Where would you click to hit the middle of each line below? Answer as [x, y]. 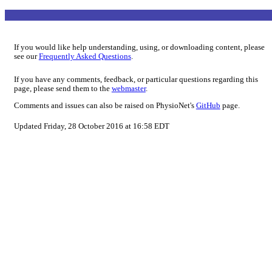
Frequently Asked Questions [85, 57]
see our [26, 57]
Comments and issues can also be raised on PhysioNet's [105, 105]
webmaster [128, 89]
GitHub [208, 105]
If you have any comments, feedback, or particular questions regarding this [136, 80]
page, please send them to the [63, 89]
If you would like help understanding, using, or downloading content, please [139, 48]
